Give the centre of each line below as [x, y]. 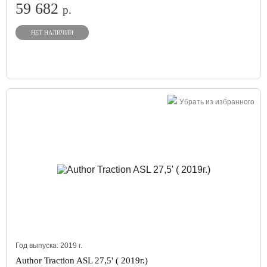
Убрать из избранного [217, 102]
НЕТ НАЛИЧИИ [52, 32]
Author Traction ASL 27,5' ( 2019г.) [82, 260]
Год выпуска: [38, 246]
